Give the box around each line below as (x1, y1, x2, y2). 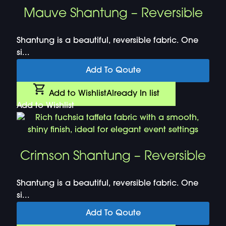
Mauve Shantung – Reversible (23, 7, 203, 20)
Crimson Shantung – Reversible (20, 150, 206, 163)
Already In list (106, 89, 159, 98)
